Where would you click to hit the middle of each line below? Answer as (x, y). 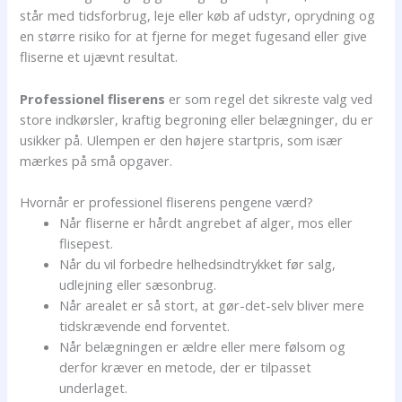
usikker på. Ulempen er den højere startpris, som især (182, 140)
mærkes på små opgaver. (96, 160)
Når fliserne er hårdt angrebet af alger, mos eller (206, 223)
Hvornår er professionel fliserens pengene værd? (167, 202)
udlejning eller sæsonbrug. (138, 284)
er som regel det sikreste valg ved (269, 98)
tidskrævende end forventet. (145, 326)
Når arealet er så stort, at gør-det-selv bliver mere (212, 305)
